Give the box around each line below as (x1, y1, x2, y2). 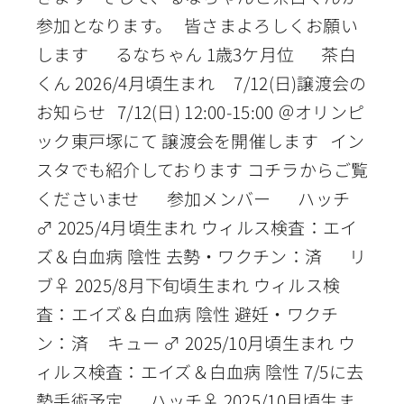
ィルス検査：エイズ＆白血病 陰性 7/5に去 (35, 359, 364, 384)
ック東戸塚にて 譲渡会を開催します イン (35, 128, 365, 153)
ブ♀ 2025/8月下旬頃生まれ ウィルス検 (35, 272, 341, 298)
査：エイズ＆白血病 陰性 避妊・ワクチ (35, 301, 339, 326)
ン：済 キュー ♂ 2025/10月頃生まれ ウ (35, 330, 355, 355)
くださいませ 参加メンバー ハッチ (35, 186, 351, 211)
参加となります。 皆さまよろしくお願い (35, 13, 358, 38)
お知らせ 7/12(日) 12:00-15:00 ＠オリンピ (35, 99, 365, 124)
